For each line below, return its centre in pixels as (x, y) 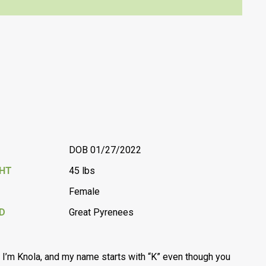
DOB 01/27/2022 (105, 150)
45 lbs (82, 171)
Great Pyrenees (102, 212)
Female (85, 191)
